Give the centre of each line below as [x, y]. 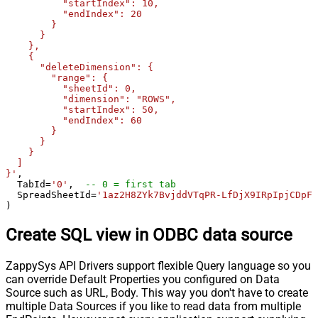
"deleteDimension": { [79, 67]
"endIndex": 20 [74, 14]
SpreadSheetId [48, 195]
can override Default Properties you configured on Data [143, 279]
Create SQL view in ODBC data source [149, 235]
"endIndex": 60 [74, 121]
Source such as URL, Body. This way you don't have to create [157, 292]
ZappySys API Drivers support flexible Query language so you [158, 265]
